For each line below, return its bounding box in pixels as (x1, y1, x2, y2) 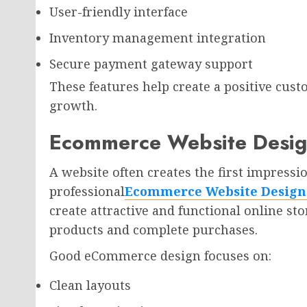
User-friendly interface (49, 3, 188, 20)
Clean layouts (49, 277, 131, 293)
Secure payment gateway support (49, 56, 253, 72)
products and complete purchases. (49, 221, 258, 238)
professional (49, 183, 125, 199)
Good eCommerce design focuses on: (49, 247, 271, 264)
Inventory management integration (49, 29, 266, 46)
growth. (49, 97, 97, 114)
